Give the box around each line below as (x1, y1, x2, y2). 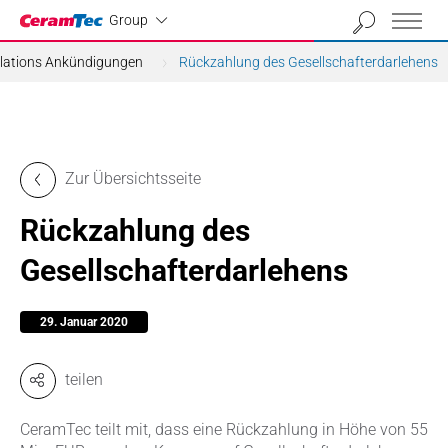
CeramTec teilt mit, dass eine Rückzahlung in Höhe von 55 (20, 420, 428, 439)
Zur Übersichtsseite (65, 169, 201, 188)
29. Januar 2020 (40, 315, 128, 329)
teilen (65, 370, 103, 389)
